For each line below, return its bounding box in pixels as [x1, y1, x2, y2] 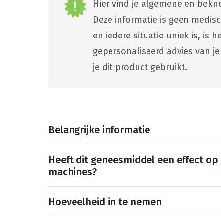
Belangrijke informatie [48, 123, 150, 136]
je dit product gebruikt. [93, 61, 188, 73]
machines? [48, 165, 97, 178]
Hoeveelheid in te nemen [48, 195, 162, 208]
